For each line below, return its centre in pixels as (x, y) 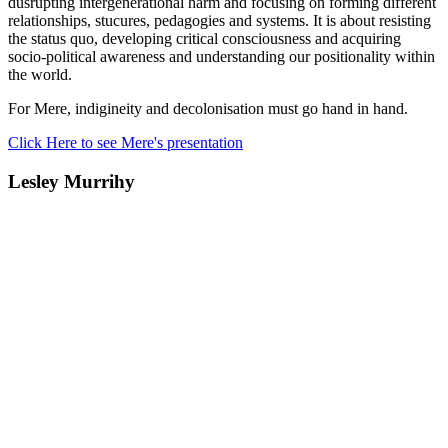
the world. (40, 75)
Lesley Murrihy (71, 181)
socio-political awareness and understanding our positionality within (221, 57)
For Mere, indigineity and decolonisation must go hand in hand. (208, 109)
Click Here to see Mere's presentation (125, 143)
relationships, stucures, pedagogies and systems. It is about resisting (219, 21)
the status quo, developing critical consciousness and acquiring (204, 39)
